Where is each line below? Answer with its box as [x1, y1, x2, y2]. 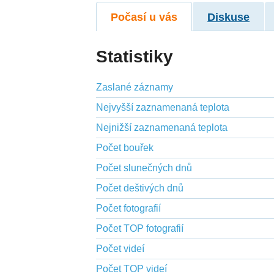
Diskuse [207, 10, 250, 23]
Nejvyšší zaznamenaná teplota [96, 102, 230, 113]
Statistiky [96, 46, 174, 66]
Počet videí [96, 243, 145, 254]
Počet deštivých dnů [96, 182, 184, 193]
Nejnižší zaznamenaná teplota [96, 122, 228, 133]
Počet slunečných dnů [96, 162, 193, 173]
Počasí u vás [111, 10, 178, 23]
